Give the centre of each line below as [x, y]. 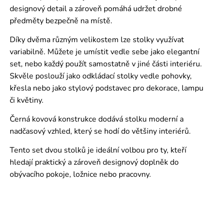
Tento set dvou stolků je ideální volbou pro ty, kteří [98, 150]
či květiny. [27, 100]
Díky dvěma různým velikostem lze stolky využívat [97, 40]
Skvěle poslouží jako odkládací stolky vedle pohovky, [101, 76]
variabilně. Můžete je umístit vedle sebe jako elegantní [105, 52]
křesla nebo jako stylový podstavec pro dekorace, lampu [107, 88]
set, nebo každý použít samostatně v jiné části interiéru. [106, 64]
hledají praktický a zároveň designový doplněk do [94, 162]
